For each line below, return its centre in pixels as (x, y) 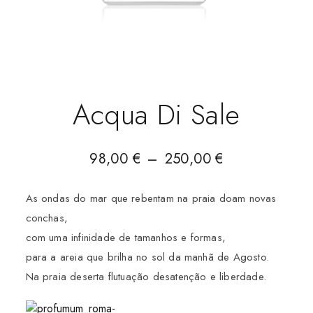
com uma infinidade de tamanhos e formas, (125, 238)
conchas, (46, 218)
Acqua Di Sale (156, 115)
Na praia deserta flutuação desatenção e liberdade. (146, 277)
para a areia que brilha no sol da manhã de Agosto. (147, 257)
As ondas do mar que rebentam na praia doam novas (151, 199)
